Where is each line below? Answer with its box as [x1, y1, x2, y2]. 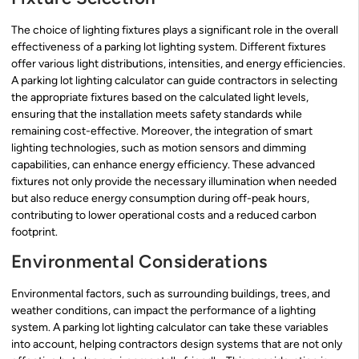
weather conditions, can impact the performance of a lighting [11, 304, 316, 318]
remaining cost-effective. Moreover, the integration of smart [11, 123, 313, 138]
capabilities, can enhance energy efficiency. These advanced [11, 157, 315, 171]
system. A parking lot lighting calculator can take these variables [11, 321, 329, 335]
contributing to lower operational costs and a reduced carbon [11, 208, 317, 222]
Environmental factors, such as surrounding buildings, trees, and [11, 287, 330, 301]
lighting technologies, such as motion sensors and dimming [11, 140, 306, 155]
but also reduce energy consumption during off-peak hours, [11, 191, 309, 205]
